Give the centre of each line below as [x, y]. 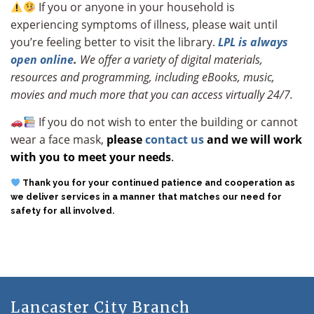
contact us [175, 140]
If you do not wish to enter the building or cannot [167, 122]
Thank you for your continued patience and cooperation [153, 183]
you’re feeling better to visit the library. [114, 42]
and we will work [253, 140]
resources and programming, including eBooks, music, [143, 77]
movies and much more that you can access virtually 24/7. [152, 95]
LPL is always [253, 42]
